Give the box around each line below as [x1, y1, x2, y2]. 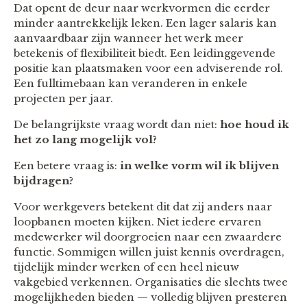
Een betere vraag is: [14, 158, 120, 172]
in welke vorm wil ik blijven [120, 158, 279, 172]
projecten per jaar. [14, 91, 113, 105]
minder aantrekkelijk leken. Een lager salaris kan [14, 16, 277, 29]
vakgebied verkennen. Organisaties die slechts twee [14, 275, 288, 288]
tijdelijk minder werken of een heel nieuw [14, 260, 239, 273]
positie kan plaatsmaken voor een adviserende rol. [14, 61, 283, 75]
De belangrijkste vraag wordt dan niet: [14, 117, 220, 131]
